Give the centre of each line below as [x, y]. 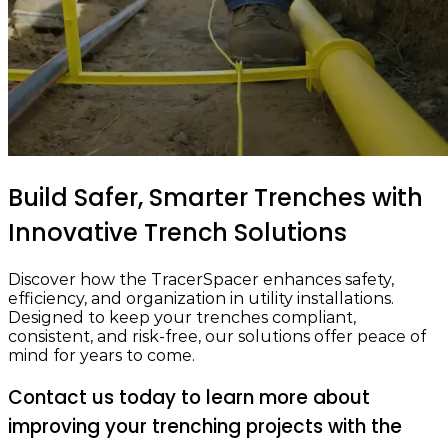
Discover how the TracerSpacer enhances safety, [201, 279]
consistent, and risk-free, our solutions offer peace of [217, 336]
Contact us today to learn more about [189, 398]
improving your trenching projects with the [205, 427]
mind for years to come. [101, 355]
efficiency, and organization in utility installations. [201, 298]
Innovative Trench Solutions [177, 232]
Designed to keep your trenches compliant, [182, 317]
